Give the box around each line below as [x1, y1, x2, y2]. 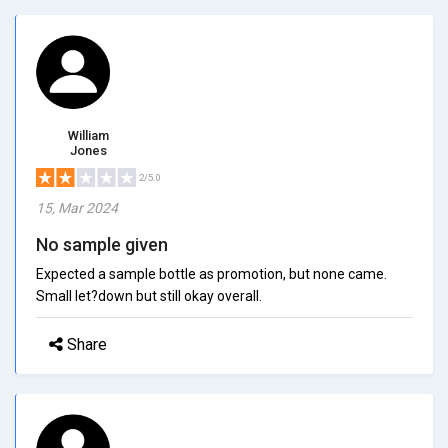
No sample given [36, 233, 168, 255]
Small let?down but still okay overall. [36, 287, 262, 304]
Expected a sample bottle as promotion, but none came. [36, 265, 387, 282]
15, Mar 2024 [36, 199, 118, 216]
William [68, 127, 109, 143]
